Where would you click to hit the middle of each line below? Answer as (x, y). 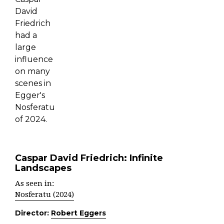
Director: (33, 213)
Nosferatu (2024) (44, 194)
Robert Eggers (78, 213)
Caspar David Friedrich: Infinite (89, 158)
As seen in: (34, 183)
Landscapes (43, 168)
